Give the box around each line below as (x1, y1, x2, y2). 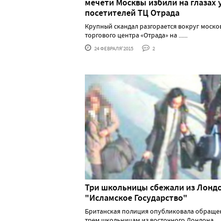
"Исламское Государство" (85, 191, 187, 204)
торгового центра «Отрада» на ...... (85, 30, 187, 39)
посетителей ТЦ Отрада (85, 6, 180, 19)
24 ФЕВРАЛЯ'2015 (93, 44, 133, 52)
